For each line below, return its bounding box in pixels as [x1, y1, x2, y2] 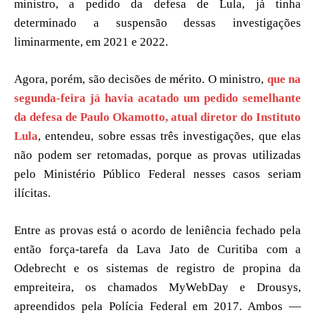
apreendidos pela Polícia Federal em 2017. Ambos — [14, 299, 301, 313]
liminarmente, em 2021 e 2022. [14, 34, 168, 49]
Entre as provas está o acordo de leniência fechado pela [14, 223, 301, 237]
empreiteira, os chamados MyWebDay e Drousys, [14, 280, 301, 294]
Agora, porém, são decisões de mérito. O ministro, [14, 72, 264, 86]
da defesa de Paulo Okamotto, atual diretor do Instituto [14, 110, 301, 124]
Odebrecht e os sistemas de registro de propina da [14, 261, 301, 275]
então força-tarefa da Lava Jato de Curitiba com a [14, 242, 301, 256]
